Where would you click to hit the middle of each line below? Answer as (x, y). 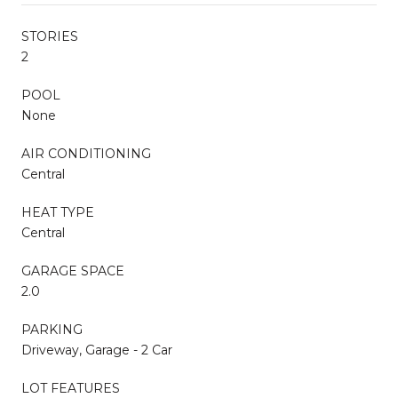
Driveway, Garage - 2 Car (97, 350)
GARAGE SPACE (73, 271)
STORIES (50, 36)
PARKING (52, 329)
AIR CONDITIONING (86, 153)
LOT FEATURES (71, 388)
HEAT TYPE (58, 212)
